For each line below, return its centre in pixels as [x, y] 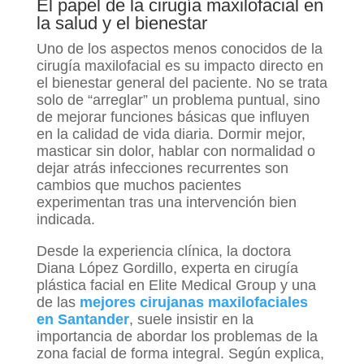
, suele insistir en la [191, 320]
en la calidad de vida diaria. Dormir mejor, [171, 134]
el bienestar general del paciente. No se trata [182, 83]
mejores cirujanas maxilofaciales [193, 303]
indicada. [65, 220]
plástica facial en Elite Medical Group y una [176, 286]
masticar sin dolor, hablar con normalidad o [175, 152]
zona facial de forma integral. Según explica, [180, 354]
